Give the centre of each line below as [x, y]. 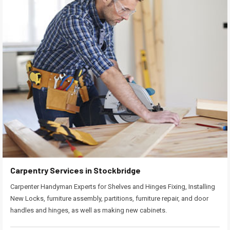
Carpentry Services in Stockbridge [75, 170]
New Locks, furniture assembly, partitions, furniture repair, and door [109, 199]
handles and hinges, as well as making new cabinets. [89, 210]
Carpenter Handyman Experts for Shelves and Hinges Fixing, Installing [113, 187]
